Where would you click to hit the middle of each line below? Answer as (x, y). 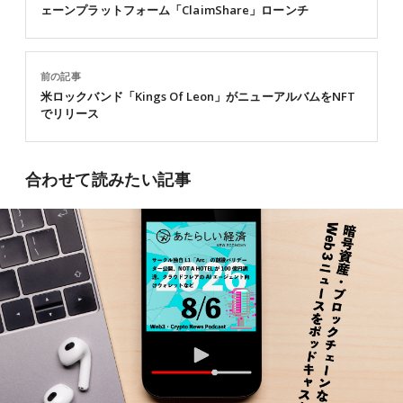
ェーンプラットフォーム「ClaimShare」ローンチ (175, 10)
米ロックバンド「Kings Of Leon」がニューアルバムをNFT (198, 96)
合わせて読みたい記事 (108, 179)
